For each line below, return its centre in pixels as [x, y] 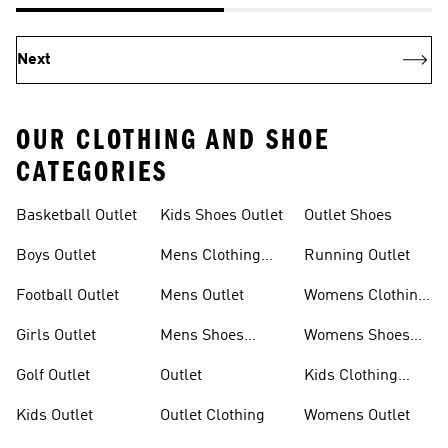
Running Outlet [357, 256]
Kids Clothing [351, 376]
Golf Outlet [53, 376]
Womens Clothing [365, 296]
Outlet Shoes [348, 216]
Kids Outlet [54, 416]
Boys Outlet [56, 256]
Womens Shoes [357, 336]
